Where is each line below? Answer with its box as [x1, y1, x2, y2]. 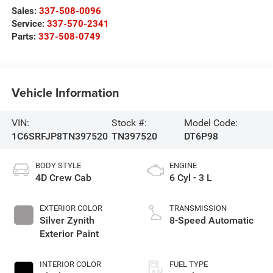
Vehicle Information [11, 83, 119, 102]
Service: [11, 18, 47, 30]
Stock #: [112, 116, 147, 129]
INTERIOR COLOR [39, 259, 101, 269]
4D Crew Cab [35, 171, 91, 183]
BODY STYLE [35, 160, 81, 170]
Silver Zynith [39, 214, 94, 226]
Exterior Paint [39, 227, 99, 239]
